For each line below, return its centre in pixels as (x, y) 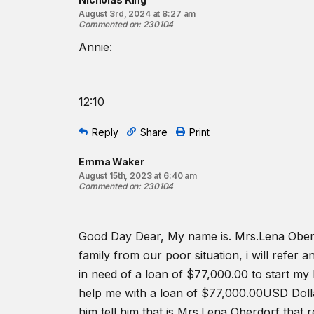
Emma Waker (111, 162)
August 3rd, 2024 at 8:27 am (137, 14)
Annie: (95, 47)
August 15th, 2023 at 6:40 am (138, 176)
